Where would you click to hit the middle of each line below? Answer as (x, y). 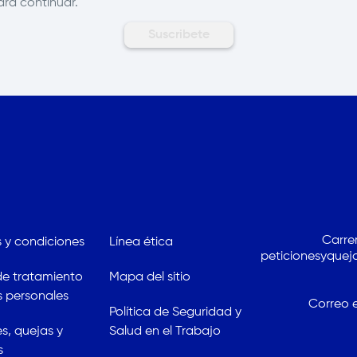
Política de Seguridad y (176, 312)
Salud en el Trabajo (165, 331)
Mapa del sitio (150, 277)
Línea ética (141, 242)
